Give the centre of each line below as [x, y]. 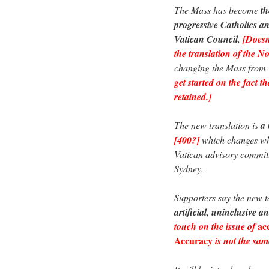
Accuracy [193, 240]
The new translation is [216, 125]
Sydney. [189, 168]
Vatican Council [206, 39]
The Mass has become [217, 10]
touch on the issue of [216, 226]
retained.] [193, 96]
